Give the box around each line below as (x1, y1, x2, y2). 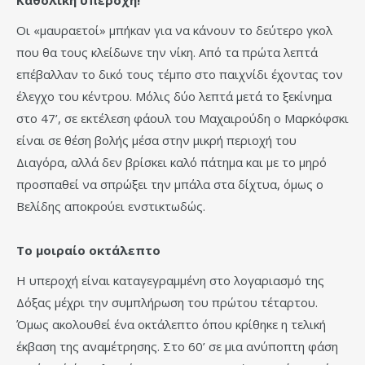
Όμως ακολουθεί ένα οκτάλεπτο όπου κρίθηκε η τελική (16, 316, 326, 333)
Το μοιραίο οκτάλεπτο (16, 242, 161, 259)
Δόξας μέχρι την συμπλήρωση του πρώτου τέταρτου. (16, 294, 318, 311)
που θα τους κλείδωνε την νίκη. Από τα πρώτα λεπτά (16, 44, 318, 61)
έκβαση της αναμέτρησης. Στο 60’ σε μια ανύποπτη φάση (16, 338, 338, 355)
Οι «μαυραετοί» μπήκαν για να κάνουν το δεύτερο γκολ (16, 22, 332, 39)
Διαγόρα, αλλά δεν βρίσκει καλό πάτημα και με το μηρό (16, 154, 327, 171)
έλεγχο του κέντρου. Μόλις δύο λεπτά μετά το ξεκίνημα (16, 88, 332, 105)
